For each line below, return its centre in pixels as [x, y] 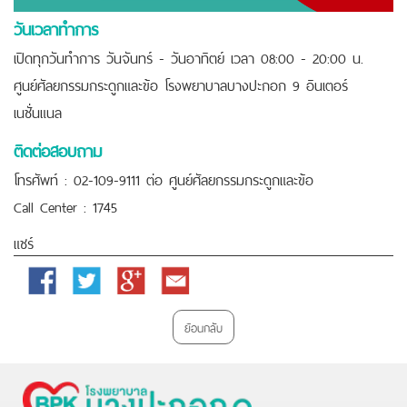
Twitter [90, 278]
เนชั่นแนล [38, 110]
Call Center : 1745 [65, 205]
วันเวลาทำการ [56, 27]
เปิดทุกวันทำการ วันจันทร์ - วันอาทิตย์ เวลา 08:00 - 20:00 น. [192, 56]
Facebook [52, 278]
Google [135, 278]
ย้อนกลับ [203, 326]
